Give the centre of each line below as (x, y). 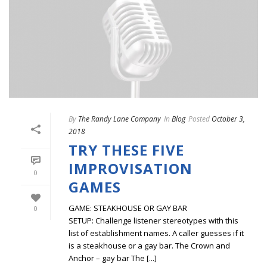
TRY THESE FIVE (126, 150)
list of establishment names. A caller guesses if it (156, 233)
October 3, (228, 119)
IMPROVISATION (131, 169)
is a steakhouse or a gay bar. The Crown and (149, 246)
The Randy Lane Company (119, 119)
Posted (199, 119)
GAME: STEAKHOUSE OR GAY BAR (128, 208)
